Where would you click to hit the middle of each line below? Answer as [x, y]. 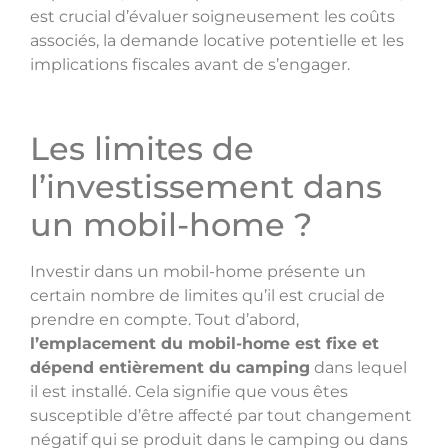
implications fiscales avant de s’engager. [190, 64]
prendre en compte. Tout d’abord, [164, 319]
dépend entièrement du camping [170, 367]
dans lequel [358, 367]
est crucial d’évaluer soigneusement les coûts [212, 16]
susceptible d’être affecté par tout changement [221, 415]
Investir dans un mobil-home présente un [198, 271]
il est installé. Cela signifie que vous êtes [189, 391]
